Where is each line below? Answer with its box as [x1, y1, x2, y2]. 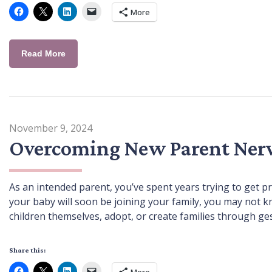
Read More [21, 48, 66, 58]
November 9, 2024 [9, 121, 92, 135]
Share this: [9, 245, 46, 254]
